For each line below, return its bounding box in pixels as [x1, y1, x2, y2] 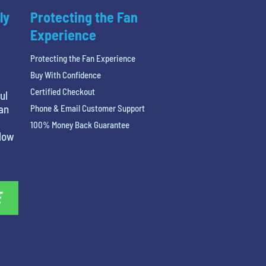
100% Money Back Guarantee [30, 119, 129, 130]
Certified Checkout [30, 86, 95, 97]
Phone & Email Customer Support [30, 103, 145, 113]
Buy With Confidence [30, 69, 101, 80]
